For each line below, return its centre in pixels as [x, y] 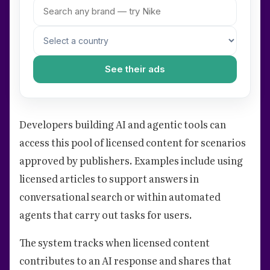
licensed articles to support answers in [109, 178]
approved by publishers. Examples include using [131, 160]
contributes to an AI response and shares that [125, 260]
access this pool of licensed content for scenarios [133, 142]
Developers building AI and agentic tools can [123, 124]
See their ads [135, 69]
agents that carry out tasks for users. [106, 214]
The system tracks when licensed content [115, 242]
